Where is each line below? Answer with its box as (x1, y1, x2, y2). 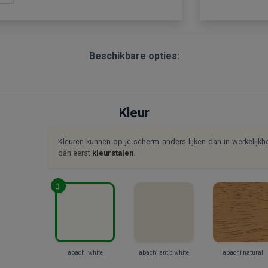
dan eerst (58, 148, 92, 157)
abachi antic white (139, 249, 189, 256)
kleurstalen (92, 148, 133, 157)
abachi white (67, 249, 103, 256)
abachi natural (223, 249, 263, 256)
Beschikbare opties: (89, 50, 179, 62)
